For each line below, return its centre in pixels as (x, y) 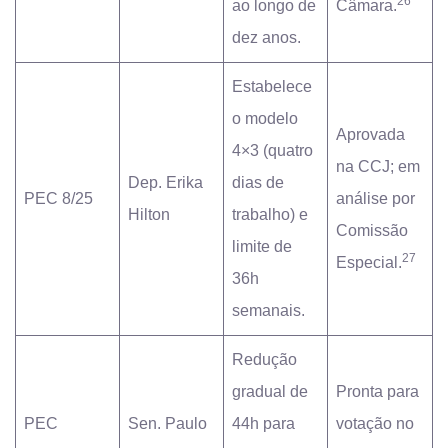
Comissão (372, 230)
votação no (375, 423)
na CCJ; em (378, 166)
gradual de (270, 391)
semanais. (268, 310)
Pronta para (377, 391)
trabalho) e (270, 214)
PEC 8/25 (58, 198)
